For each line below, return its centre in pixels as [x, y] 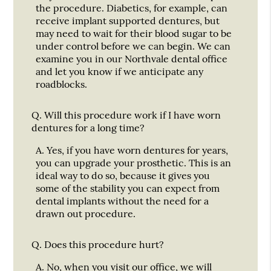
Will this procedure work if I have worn [132, 115]
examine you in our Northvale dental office [132, 58]
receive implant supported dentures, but [128, 20]
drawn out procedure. [86, 213]
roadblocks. [62, 84]
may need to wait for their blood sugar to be [134, 33]
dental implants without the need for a [122, 201]
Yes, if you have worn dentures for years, [136, 150]
